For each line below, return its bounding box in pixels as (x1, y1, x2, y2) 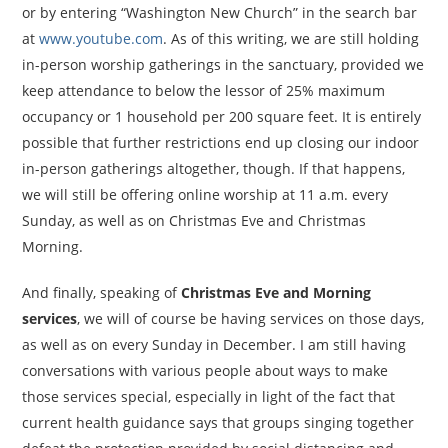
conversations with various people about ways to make (22, 361, 389, 380)
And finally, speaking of (22, 283, 182, 302)
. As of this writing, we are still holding (163, 29, 420, 48)
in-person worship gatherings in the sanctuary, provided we (22, 55, 425, 74)
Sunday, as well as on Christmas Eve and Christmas (22, 211, 367, 230)
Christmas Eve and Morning (181, 283, 372, 302)
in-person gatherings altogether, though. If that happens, (22, 159, 406, 178)
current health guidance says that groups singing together (22, 413, 415, 432)
